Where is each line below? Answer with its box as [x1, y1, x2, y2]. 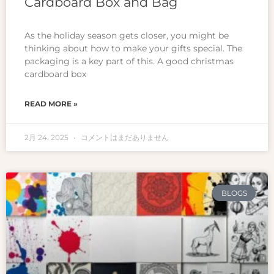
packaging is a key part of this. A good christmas [24, 56, 234, 67]
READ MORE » [24, 99, 78, 109]
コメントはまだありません [79, 133, 169, 143]
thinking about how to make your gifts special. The [24, 43, 242, 54]
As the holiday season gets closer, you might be [24, 30, 229, 42]
